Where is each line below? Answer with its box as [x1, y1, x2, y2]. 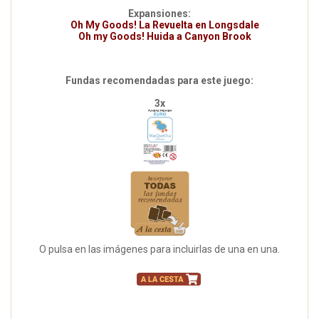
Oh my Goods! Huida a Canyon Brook [78, 31, 251, 43]
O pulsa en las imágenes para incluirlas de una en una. [39, 244, 280, 256]
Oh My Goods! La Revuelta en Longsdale [70, 19, 259, 31]
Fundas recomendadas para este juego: [66, 75, 253, 87]
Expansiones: [128, 8, 191, 20]
